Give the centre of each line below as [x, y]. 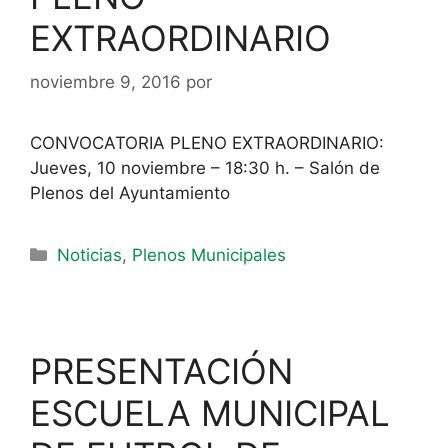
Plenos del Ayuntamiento [130, 193]
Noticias [90, 255]
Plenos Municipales [209, 255]
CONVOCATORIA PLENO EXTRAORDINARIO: [207, 143]
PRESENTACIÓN [161, 371]
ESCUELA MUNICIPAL [210, 413]
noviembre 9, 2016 [105, 82]
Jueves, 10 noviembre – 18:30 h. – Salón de [205, 168]
